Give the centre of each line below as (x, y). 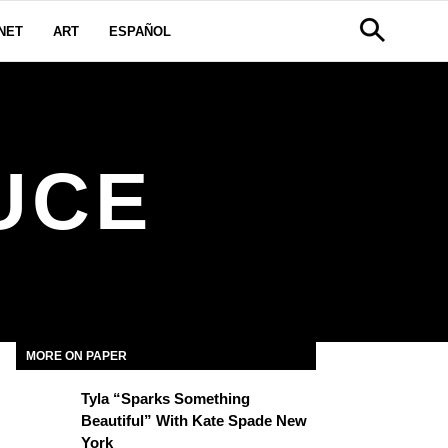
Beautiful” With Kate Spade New (194, 420)
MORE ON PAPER (76, 356)
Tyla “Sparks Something (165, 398)
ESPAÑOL (140, 31)
